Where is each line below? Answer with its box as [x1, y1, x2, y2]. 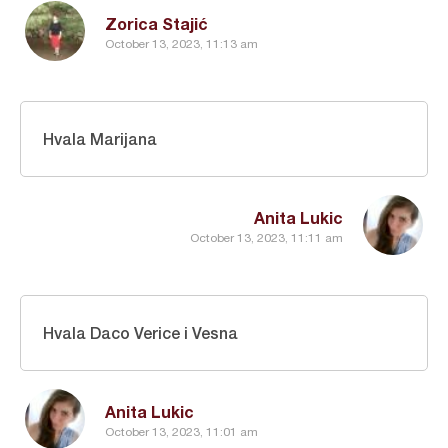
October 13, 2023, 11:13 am [105, 36, 258, 51]
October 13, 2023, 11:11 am [190, 230, 343, 245]
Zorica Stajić [105, 14, 208, 33]
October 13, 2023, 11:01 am [105, 424, 258, 439]
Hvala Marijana [43, 129, 157, 148]
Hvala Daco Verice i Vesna [43, 323, 238, 342]
